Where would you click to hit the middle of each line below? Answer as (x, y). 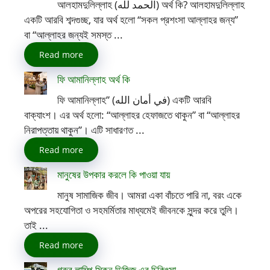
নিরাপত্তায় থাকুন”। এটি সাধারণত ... (84, 130)
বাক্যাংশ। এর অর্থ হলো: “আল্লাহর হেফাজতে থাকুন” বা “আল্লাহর (132, 115)
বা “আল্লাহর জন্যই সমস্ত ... (74, 34)
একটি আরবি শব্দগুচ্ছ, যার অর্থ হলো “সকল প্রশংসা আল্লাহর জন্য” (131, 19)
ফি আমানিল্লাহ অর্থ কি (94, 80)
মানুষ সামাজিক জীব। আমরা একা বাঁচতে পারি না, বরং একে (149, 195)
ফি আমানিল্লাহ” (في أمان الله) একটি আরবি (86, 99)
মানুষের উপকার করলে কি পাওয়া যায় (114, 175)
